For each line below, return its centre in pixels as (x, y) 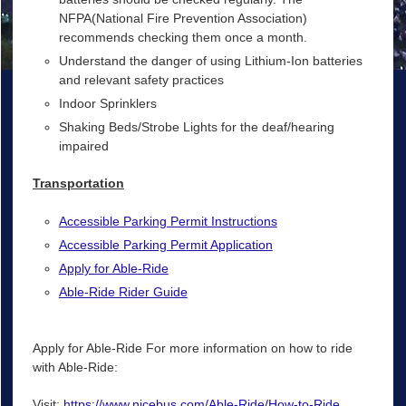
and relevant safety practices (141, 80)
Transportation (78, 184)
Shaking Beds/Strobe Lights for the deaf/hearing (196, 127)
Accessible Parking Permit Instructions (168, 221)
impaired (83, 146)
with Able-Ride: (75, 367)
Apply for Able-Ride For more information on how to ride (192, 348)
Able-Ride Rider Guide (123, 291)
